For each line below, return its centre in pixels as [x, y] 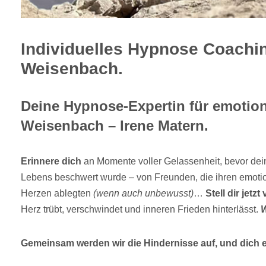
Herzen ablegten [57, 194]
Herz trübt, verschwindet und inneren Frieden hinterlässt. [141, 210]
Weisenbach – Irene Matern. [115, 126]
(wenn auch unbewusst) [143, 194]
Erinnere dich [51, 161]
